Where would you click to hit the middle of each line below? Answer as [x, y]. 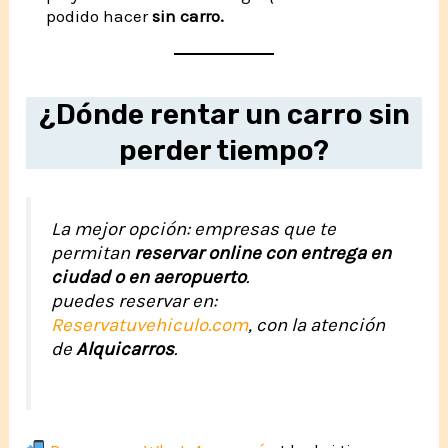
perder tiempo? [224, 150]
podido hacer [99, 16]
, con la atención [317, 324]
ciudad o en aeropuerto [149, 276]
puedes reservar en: [134, 300]
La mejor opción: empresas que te [194, 228]
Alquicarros [125, 348]
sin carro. [188, 16]
